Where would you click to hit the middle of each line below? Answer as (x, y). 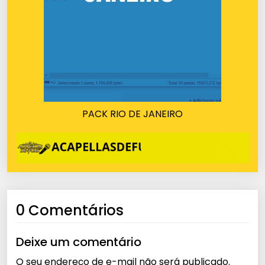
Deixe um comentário (79, 242)
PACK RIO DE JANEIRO (132, 114)
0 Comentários (70, 211)
